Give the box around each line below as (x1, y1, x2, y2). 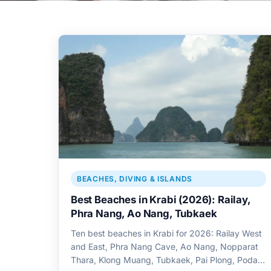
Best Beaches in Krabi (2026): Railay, (71, 194, 250, 206)
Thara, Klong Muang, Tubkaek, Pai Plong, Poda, (71, 255, 260, 266)
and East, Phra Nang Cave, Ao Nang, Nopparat (71, 241, 258, 252)
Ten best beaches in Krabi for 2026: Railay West (71, 228, 262, 239)
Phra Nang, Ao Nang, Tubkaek (71, 207, 217, 220)
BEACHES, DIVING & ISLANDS (77, 174, 192, 184)
